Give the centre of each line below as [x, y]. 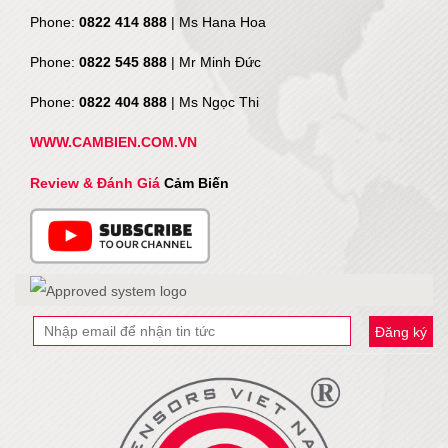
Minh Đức [230, 62]
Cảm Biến [196, 183]
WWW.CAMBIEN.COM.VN [113, 142]
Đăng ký [401, 331]
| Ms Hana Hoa [218, 22]
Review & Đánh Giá [97, 183]
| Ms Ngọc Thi [215, 102]
